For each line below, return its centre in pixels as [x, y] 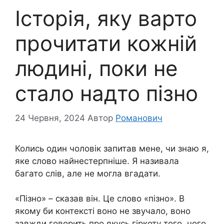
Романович [139, 118]
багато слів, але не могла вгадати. [88, 173]
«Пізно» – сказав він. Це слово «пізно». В [100, 199]
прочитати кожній [106, 43]
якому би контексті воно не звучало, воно [103, 211]
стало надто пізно [106, 93]
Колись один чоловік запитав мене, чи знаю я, [112, 148]
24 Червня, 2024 [50, 118]
